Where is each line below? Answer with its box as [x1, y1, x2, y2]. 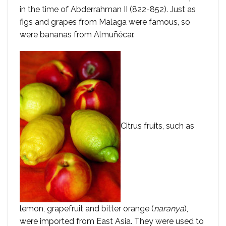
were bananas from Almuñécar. [20, 29, 135, 39]
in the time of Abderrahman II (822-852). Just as [20, 4, 196, 14]
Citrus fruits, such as [121, 121, 194, 131]
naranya [154, 204, 184, 214]
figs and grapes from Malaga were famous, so [20, 17, 190, 27]
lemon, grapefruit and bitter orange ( [20, 204, 154, 214]
